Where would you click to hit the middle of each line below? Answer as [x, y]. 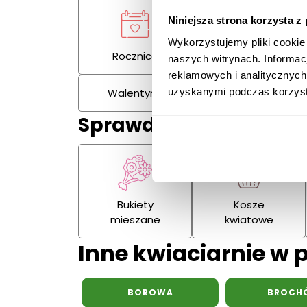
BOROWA [150, 293]
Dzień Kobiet [249, 93]
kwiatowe [249, 220]
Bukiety [135, 205]
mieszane [135, 220]
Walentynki [135, 93]
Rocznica [135, 56]
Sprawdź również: [165, 125]
